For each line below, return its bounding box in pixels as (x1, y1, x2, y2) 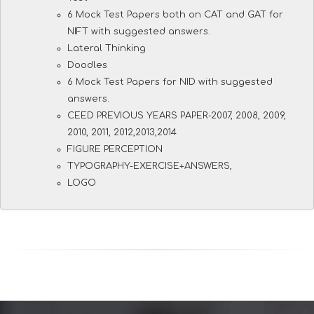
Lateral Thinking (67, 43, 146, 53)
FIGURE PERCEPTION (67, 144, 163, 154)
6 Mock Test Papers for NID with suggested (67, 76, 273, 87)
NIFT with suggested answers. (67, 26, 210, 36)
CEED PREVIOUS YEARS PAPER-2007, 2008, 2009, (67, 110, 286, 121)
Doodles (67, 60, 107, 70)
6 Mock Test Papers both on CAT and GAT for (67, 9, 283, 20)
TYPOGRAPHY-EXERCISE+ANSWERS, (67, 161, 232, 171)
